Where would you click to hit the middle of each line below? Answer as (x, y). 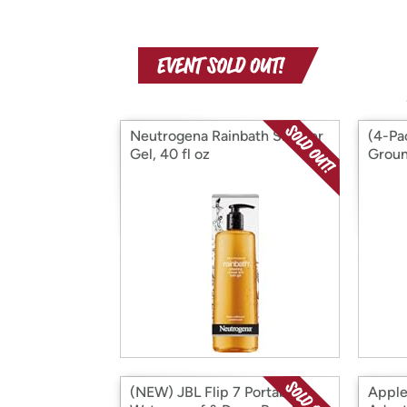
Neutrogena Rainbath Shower (227, 136)
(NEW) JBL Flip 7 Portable (214, 392)
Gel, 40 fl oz (170, 154)
